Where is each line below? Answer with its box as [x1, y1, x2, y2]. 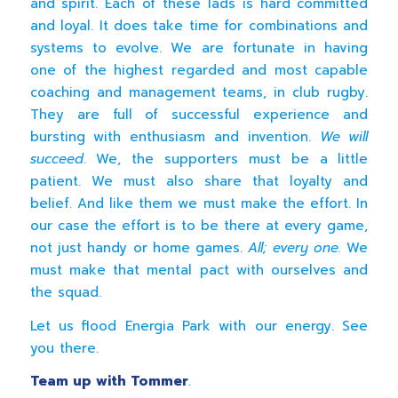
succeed [29, 149, 84, 170]
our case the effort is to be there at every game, [29, 216, 369, 236]
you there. [29, 338, 104, 358]
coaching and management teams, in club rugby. [29, 83, 369, 103]
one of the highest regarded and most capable [29, 60, 369, 81]
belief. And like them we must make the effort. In [29, 194, 369, 214]
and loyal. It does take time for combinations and [29, 16, 369, 36]
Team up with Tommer [29, 371, 188, 392]
